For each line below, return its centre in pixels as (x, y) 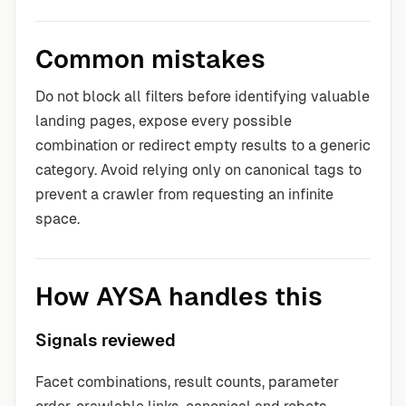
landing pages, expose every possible (164, 121)
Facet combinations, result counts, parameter (187, 382)
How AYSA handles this (179, 296)
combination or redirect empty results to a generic (203, 145)
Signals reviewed (106, 340)
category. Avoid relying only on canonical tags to (198, 170)
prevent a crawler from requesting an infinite (184, 194)
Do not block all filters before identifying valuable (203, 97)
